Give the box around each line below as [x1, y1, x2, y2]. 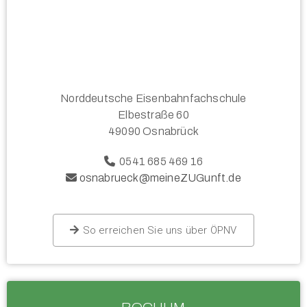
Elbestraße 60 [118, 109, 189, 121]
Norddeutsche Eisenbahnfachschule [60, 93, 247, 105]
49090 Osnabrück [108, 125, 199, 138]
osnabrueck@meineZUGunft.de [79, 172, 241, 184]
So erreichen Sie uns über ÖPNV [82, 224, 237, 237]
